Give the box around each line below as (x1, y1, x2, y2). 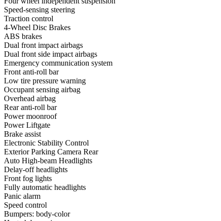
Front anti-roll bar (4, 68, 59, 76)
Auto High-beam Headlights (4, 156, 92, 165)
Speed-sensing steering (4, 5, 75, 14)
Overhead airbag (4, 94, 56, 103)
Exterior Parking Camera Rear (4, 147, 98, 156)
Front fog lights (4, 174, 52, 183)
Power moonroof (4, 112, 57, 121)
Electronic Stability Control (4, 139, 89, 147)
